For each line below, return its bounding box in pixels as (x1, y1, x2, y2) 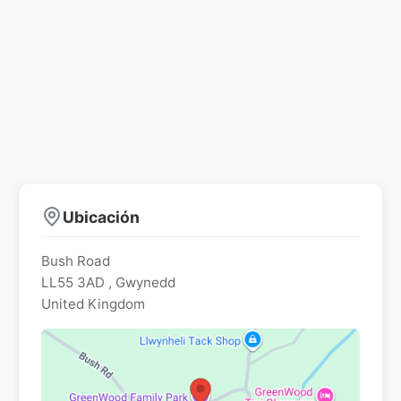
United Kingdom (41, 295, 145, 313)
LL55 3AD (41, 274, 105, 292)
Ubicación (63, 207, 140, 226)
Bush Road (41, 252, 110, 270)
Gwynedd (115, 274, 175, 292)
